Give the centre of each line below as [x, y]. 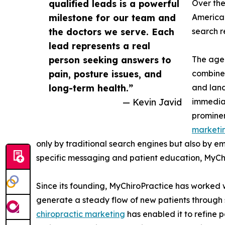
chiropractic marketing [81, 214]
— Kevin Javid [152, 102]
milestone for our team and [112, 17]
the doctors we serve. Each [111, 31]
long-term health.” [91, 88]
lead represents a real [99, 45]
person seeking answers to [110, 60]
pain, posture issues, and [105, 74]
